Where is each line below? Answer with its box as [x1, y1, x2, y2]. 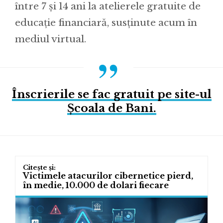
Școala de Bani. [67, 101, 156, 115]
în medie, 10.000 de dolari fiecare [23, 180, 169, 190]
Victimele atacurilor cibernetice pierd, [23, 170, 193, 181]
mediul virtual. [15, 33, 86, 45]
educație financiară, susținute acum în [15, 16, 197, 28]
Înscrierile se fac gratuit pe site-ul [11, 87, 212, 101]
